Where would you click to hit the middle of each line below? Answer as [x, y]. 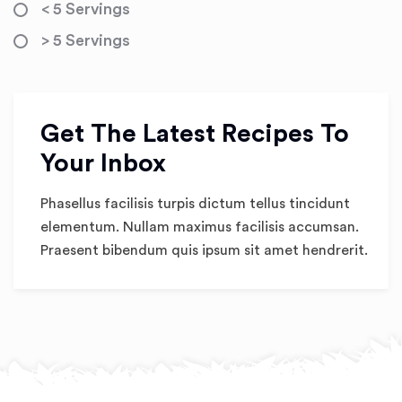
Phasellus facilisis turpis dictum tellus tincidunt [195, 204]
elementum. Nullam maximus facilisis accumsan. [200, 227]
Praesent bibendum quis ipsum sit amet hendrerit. [204, 250]
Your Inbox [103, 163]
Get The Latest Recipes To [195, 134]
